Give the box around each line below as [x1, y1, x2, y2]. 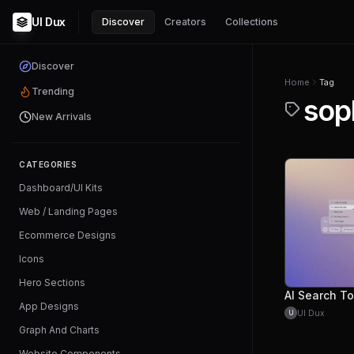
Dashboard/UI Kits [19, 182, 103, 194]
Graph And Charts [19, 324, 100, 336]
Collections [224, 15, 278, 28]
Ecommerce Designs [19, 229, 116, 241]
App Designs [19, 300, 79, 312]
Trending [32, 85, 74, 97]
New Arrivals [32, 111, 92, 122]
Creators [164, 15, 206, 28]
